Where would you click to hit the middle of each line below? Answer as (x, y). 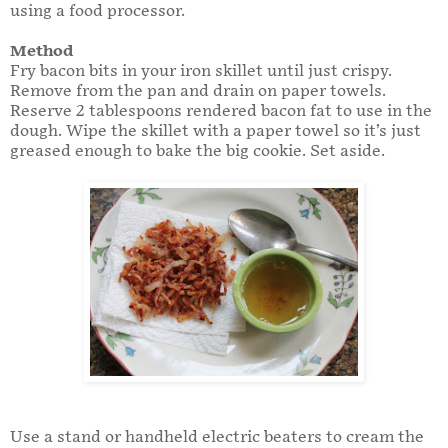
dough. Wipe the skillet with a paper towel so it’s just (215, 131)
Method (41, 51)
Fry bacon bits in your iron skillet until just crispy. (201, 71)
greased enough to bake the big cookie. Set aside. (197, 151)
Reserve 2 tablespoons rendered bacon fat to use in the (221, 111)
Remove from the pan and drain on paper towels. (198, 91)
